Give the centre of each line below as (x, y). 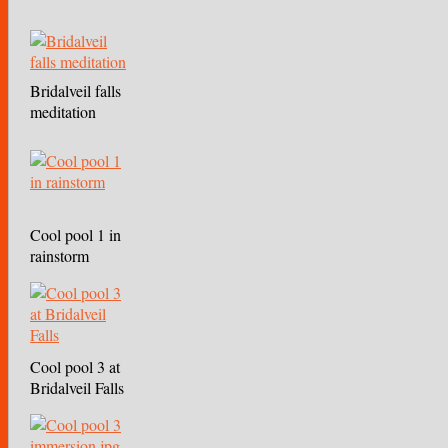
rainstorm (59, 256)
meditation (63, 112)
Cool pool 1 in (75, 235)
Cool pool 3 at (75, 367)
